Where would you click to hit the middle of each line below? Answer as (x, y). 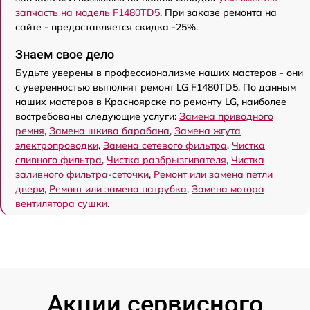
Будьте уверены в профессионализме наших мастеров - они (159, 73)
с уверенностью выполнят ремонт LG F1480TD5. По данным (156, 87)
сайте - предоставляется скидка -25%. (107, 27)
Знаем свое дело (65, 54)
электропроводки (57, 145)
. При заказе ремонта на (218, 12)
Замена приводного (226, 116)
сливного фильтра (58, 160)
